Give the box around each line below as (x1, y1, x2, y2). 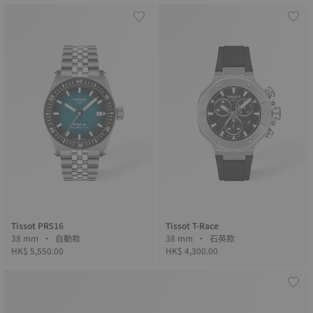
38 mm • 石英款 (210, 232, 237, 244)
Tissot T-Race (166, 219, 219, 231)
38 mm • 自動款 (55, 232, 82, 244)
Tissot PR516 (11, 219, 64, 231)
